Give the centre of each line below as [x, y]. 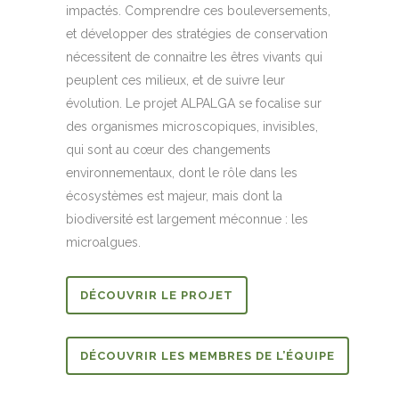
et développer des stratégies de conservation [197, 34]
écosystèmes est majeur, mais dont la [174, 196]
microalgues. [103, 243]
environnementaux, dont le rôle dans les [182, 173]
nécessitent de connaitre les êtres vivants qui [194, 57]
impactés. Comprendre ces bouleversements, [198, 11]
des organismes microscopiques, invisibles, [192, 127]
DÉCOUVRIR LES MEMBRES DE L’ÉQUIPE [208, 356]
